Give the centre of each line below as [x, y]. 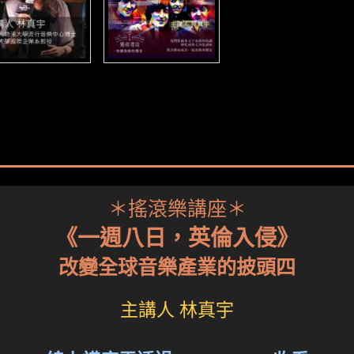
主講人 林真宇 [177, 310]
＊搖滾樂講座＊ [177, 209]
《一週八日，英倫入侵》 [177, 238]
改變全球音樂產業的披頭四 [177, 267]
